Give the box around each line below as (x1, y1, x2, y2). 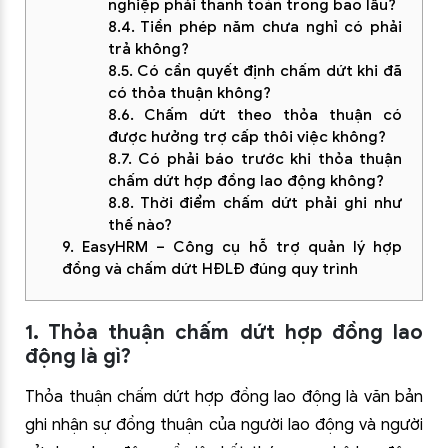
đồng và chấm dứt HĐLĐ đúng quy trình (62, 259, 358, 279)
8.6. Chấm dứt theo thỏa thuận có (107, 105, 402, 125)
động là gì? (25, 344, 131, 369)
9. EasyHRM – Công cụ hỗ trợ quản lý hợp (62, 237, 402, 257)
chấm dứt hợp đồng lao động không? (107, 171, 384, 191)
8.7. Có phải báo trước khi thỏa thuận (107, 149, 402, 169)
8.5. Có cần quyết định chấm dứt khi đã (107, 61, 402, 81)
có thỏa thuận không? (107, 83, 271, 103)
